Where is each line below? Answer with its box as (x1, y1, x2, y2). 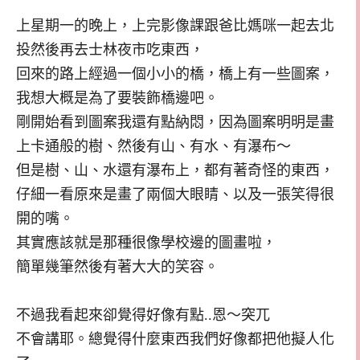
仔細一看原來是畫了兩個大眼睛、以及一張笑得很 (16, 186, 334, 203)
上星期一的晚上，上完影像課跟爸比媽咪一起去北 (16, 18, 334, 35)
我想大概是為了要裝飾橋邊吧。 (16, 90, 219, 107)
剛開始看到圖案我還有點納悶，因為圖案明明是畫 (16, 114, 334, 131)
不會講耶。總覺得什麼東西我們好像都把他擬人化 (16, 331, 334, 348)
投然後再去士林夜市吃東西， (16, 42, 204, 59)
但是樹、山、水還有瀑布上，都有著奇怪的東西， (16, 162, 334, 179)
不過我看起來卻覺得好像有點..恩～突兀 (16, 307, 270, 324)
